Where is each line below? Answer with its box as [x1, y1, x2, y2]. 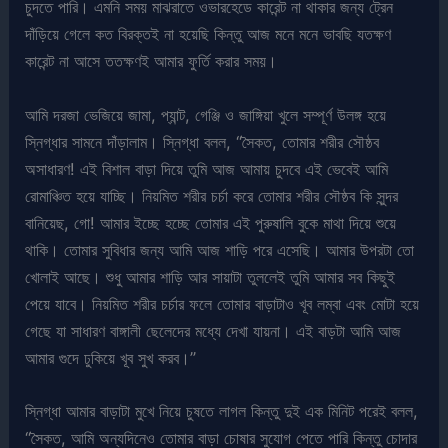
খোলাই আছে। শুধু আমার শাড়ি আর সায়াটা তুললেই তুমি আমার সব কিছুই [25, 266, 396, 287]
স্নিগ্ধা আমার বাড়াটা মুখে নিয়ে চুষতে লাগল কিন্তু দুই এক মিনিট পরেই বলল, [25, 400, 419, 421]
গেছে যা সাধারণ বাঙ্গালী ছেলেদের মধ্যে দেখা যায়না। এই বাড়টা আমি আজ [25, 320, 402, 341]
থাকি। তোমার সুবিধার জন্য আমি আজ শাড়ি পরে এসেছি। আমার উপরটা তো [25, 239, 415, 260]
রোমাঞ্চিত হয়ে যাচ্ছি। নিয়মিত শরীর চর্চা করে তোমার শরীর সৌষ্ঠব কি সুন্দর [25, 185, 399, 206]
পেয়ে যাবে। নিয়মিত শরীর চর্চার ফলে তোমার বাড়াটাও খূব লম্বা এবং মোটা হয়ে [25, 293, 420, 314]
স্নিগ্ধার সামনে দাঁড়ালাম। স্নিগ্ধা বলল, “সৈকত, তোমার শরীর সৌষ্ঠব [25, 131, 380, 152]
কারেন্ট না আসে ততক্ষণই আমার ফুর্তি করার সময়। [25, 51, 278, 72]
